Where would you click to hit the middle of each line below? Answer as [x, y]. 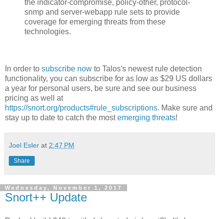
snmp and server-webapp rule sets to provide [102, 12]
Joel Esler [24, 145]
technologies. [48, 32]
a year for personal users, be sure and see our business [101, 88]
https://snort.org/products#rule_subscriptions [81, 108]
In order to [23, 68]
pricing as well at [34, 98]
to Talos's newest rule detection [147, 68]
